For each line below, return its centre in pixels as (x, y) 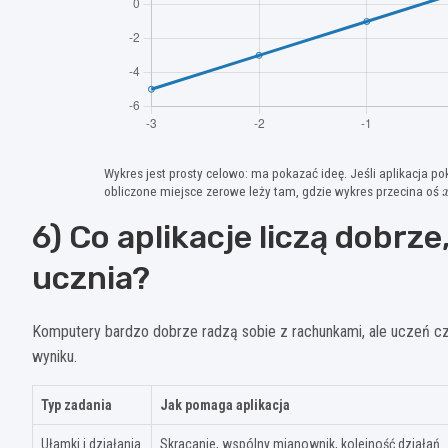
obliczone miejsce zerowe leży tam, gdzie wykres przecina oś (272, 192)
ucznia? (91, 278)
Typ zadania (76, 405)
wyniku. (54, 357)
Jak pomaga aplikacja (225, 405)
